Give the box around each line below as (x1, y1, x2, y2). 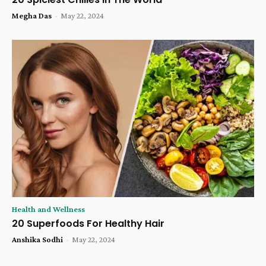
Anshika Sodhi (12, 235, 63, 245)
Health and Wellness (12, 204, 85, 214)
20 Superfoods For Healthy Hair (12, 217, 164, 231)
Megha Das (12, 11, 52, 21)
